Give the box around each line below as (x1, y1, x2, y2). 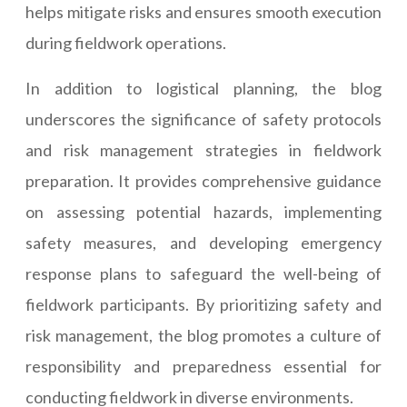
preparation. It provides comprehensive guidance (25, 171, 382, 192)
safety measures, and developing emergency (25, 233, 382, 253)
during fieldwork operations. (25, 33, 226, 54)
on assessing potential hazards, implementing (25, 202, 382, 223)
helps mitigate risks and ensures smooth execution (25, 2, 382, 23)
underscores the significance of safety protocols (25, 109, 382, 130)
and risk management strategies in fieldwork (25, 140, 382, 161)
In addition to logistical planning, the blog (25, 78, 382, 99)
